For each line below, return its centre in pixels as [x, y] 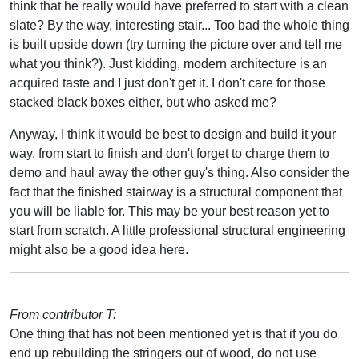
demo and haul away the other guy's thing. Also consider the [179, 172]
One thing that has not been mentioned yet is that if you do [173, 333]
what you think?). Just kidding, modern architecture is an [168, 63]
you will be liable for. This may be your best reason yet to [169, 211]
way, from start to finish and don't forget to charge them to [169, 153]
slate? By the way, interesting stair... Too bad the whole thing [179, 25]
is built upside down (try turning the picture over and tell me [176, 44]
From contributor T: [63, 314]
